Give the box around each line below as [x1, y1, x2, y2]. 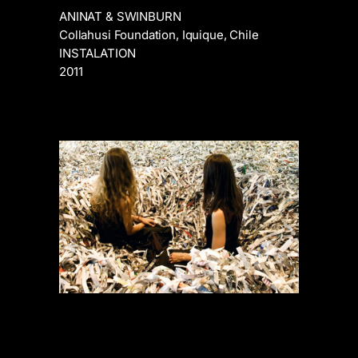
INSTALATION [59, 45, 136, 61]
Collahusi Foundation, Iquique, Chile [59, 26, 259, 42]
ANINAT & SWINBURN [59, 8, 181, 24]
